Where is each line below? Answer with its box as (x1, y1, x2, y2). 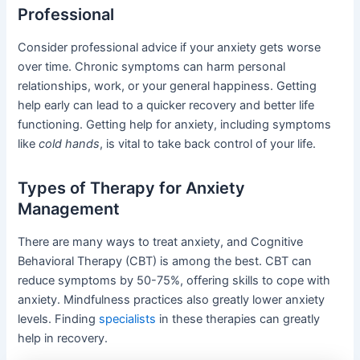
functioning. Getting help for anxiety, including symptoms (18, 117, 332, 133)
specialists (99, 312, 157, 327)
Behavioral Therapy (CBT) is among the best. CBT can (18, 254, 313, 269)
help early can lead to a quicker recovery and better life (18, 98, 315, 113)
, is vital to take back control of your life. (100, 137, 317, 152)
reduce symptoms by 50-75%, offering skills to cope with (18, 273, 331, 288)
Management (18, 199, 121, 219)
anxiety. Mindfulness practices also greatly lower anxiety (18, 292, 325, 308)
